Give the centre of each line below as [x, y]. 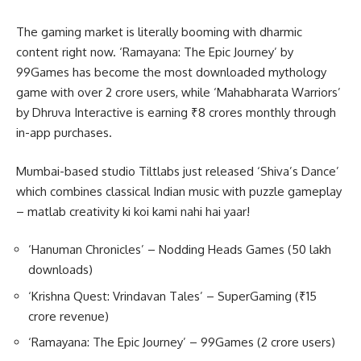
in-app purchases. [64, 133]
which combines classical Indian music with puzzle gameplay [179, 191]
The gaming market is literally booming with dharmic [159, 32]
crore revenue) [68, 316]
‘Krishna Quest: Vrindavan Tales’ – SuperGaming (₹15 [172, 296]
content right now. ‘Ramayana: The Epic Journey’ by [155, 52]
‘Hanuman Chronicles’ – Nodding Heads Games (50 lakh [180, 250]
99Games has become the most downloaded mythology [171, 73]
